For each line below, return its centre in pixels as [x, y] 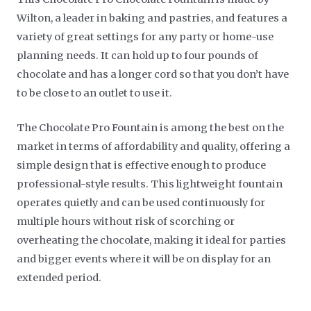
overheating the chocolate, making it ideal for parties [152, 240]
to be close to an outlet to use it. [95, 93]
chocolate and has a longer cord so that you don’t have [153, 74]
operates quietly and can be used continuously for [141, 202]
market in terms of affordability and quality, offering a [154, 146]
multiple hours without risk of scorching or [126, 221]
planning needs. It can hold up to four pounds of [138, 55]
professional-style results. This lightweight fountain [150, 184]
